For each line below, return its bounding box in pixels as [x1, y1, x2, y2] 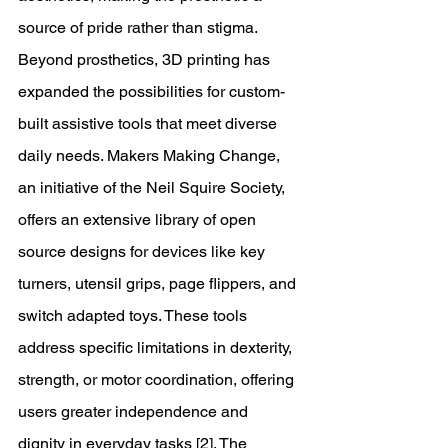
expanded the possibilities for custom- [18, 82, 285, 101]
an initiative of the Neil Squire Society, [18, 178, 289, 197]
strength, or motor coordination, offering [18, 370, 298, 389]
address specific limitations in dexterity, [18, 338, 296, 357]
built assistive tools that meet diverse [18, 114, 281, 133]
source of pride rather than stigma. [18, 18, 262, 37]
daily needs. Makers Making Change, [18, 146, 284, 165]
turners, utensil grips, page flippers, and [18, 274, 300, 293]
